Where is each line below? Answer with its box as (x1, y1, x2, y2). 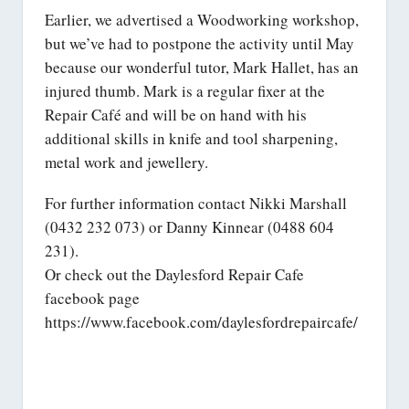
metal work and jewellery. (45, 151, 208, 173)
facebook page (45, 287, 140, 309)
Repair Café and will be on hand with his (45, 103, 307, 125)
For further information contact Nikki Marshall (45, 192, 347, 214)
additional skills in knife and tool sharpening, (45, 127, 338, 149)
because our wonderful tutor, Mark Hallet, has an (45, 56, 359, 78)
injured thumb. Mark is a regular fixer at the (45, 79, 325, 101)
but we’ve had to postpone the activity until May (45, 32, 354, 54)
